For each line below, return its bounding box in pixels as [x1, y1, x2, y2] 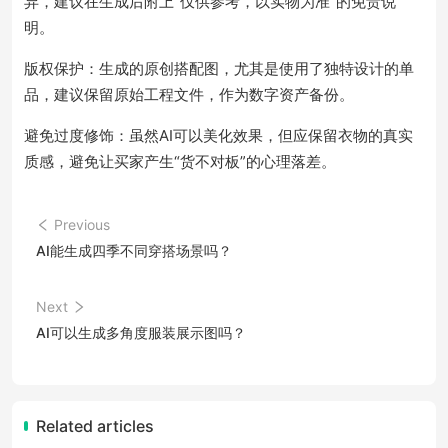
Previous [54, 216, 110, 233]
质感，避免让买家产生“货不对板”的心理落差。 [24, 152, 336, 171]
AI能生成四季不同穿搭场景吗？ [36, 242, 232, 259]
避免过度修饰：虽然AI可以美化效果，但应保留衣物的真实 [24, 126, 413, 145]
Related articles [36, 416, 154, 436]
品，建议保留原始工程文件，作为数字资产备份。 [24, 85, 354, 104]
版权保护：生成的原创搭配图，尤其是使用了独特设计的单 [24, 59, 414, 78]
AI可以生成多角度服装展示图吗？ [36, 324, 246, 341]
